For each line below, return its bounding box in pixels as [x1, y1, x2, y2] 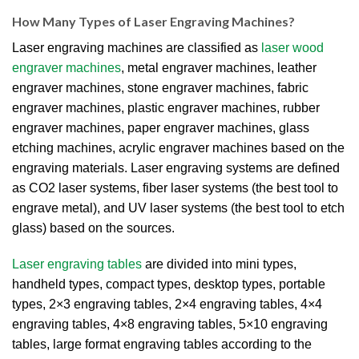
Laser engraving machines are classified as [12, 40, 261, 54]
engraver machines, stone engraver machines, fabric [12, 80, 309, 95]
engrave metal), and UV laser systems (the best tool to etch [12, 200, 345, 215]
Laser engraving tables [12, 257, 142, 272]
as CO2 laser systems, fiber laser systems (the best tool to [12, 180, 338, 195]
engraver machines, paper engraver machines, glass [12, 120, 309, 135]
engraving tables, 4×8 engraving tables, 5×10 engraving [12, 317, 328, 332]
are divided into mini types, [142, 257, 296, 272]
